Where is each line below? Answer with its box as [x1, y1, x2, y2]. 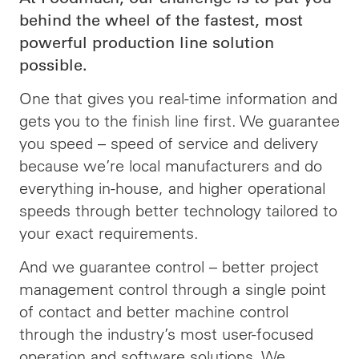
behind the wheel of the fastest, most [19, 10, 303, 30]
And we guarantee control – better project [19, 256, 319, 276]
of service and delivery [154, 133, 318, 153]
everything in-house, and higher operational [19, 178, 325, 198]
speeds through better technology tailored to [19, 200, 337, 220]
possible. [19, 55, 87, 75]
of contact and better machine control [19, 301, 288, 321]
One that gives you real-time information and [19, 88, 337, 108]
